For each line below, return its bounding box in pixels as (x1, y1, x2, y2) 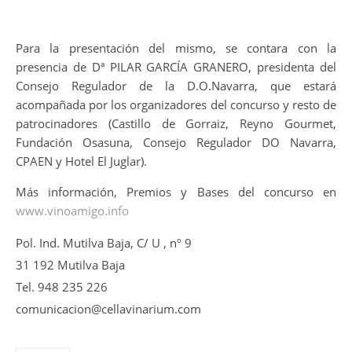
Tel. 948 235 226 (16, 279, 108, 295)
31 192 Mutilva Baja (16, 257, 125, 273)
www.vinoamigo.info (16, 203, 129, 218)
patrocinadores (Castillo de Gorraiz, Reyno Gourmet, (16, 115, 336, 131)
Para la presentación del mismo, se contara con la (16, 40, 336, 56)
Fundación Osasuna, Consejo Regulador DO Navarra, (16, 134, 336, 150)
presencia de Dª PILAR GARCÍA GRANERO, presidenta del (16, 59, 336, 75)
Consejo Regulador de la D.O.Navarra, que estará (16, 78, 336, 93)
